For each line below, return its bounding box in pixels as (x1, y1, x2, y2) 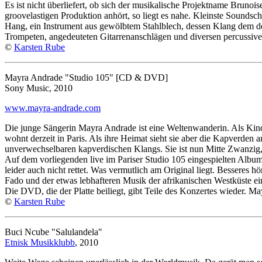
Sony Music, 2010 (5, 82, 73, 93)
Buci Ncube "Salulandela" (5, 226, 102, 237)
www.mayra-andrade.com (5, 102, 101, 113)
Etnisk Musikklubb (5, 237, 75, 247)
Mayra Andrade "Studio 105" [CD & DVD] (5, 72, 168, 82)
